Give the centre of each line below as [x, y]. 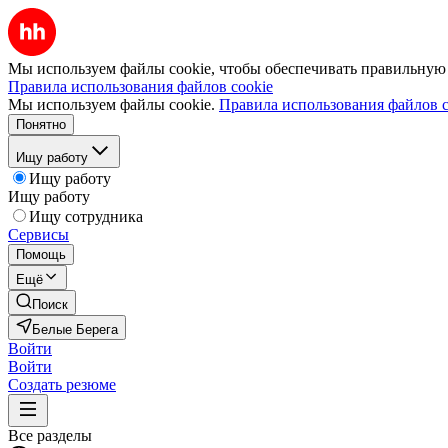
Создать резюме [62, 384]
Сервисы [38, 234]
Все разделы [50, 435]
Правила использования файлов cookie [140, 86]
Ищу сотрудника [86, 216]
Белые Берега [75, 329]
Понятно [41, 124]
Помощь [41, 254]
